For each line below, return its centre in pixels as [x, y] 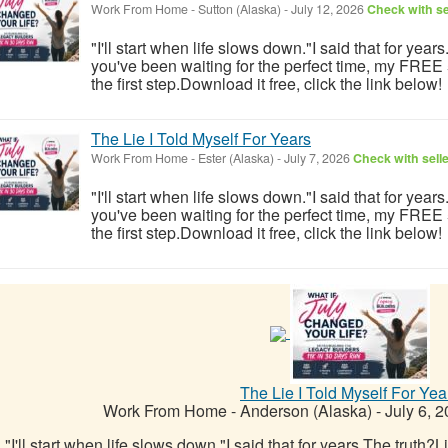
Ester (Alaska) [236, 157]
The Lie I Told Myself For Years [201, 138]
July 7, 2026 [317, 157]
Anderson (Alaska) [306, 410]
